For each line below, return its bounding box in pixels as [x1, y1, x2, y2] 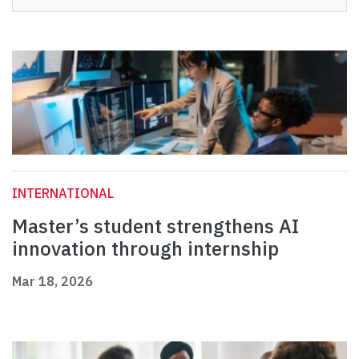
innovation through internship [12, 236, 279, 262]
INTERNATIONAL [12, 185, 114, 202]
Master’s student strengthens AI [12, 213, 299, 240]
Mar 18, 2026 [12, 273, 93, 290]
